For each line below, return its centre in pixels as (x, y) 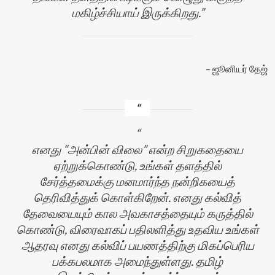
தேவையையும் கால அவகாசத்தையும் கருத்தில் (137, 213)
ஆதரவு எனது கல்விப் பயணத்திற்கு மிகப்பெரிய (137, 245)
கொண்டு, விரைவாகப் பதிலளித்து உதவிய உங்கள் (137, 229)
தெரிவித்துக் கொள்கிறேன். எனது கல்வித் (137, 197)
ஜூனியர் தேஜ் (240, 69)
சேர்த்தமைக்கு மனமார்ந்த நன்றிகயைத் (137, 181)
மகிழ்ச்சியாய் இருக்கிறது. (135, 12)
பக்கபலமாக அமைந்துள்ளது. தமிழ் (137, 261)
